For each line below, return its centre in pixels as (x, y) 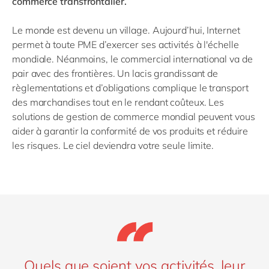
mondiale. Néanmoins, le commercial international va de (132, 59)
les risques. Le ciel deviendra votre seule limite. (113, 145)
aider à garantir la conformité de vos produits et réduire (130, 131)
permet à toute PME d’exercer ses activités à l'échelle (125, 44)
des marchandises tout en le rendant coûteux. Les (118, 102)
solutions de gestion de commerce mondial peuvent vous (134, 116)
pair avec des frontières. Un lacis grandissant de (115, 73)
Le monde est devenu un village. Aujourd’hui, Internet (126, 30)
